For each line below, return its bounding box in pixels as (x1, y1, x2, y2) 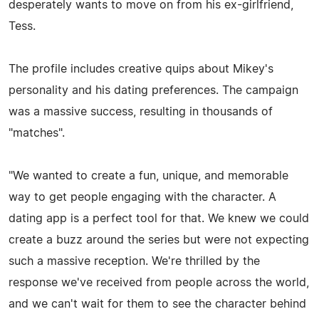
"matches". (9, 127, 65, 139)
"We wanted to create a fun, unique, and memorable (9, 169, 288, 182)
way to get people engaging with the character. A (9, 191, 276, 203)
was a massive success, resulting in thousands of (9, 105, 273, 117)
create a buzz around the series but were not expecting (9, 234, 309, 246)
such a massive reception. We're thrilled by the (9, 255, 260, 267)
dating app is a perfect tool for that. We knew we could (9, 212, 309, 224)
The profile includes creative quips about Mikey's (9, 63, 273, 75)
